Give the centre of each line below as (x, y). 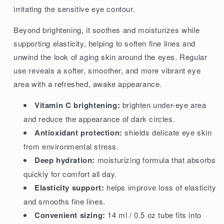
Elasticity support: (69, 187)
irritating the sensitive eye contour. (74, 8)
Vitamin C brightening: (77, 105)
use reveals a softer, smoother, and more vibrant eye (107, 70)
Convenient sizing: (70, 215)
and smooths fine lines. (64, 201)
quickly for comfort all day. (70, 173)
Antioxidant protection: (78, 132)
